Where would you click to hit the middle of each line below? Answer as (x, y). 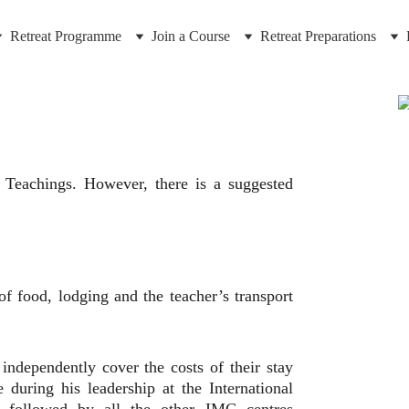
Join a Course (190, 36)
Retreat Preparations (318, 36)
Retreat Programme (65, 36)
